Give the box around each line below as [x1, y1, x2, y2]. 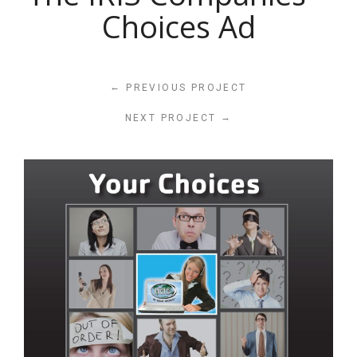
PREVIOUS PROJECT [121, 82, 247, 94]
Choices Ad [101, 6, 256, 48]
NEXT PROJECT [124, 112, 221, 124]
